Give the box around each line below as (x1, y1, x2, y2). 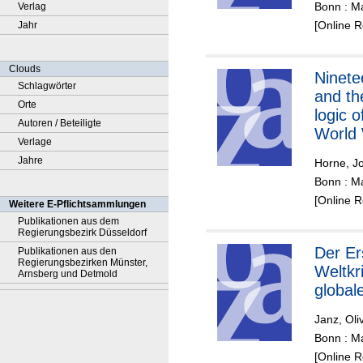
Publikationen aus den (18, 246, 117, 257)
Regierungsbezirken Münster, (18, 257, 147, 268)
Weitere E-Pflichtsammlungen (9, 199, 146, 210)
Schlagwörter (18, 80, 76, 92)
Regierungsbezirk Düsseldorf (18, 227, 147, 238)
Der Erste (314, 244, 345, 263)
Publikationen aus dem (18, 216, 119, 227)
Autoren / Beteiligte (18, 117, 101, 129)
